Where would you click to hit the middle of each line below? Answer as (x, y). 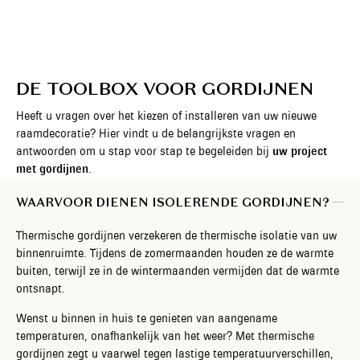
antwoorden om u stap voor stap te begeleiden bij (144, 151)
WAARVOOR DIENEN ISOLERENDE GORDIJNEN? (173, 202)
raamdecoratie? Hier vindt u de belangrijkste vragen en (156, 133)
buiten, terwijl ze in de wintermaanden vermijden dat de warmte (178, 270)
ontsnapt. (41, 288)
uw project (300, 151)
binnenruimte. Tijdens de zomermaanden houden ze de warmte (175, 253)
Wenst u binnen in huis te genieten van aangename (147, 318)
